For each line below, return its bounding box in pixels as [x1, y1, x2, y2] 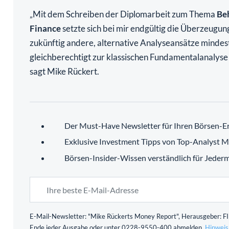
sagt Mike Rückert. [29, 65, 99, 77]
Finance [29, 22, 61, 34]
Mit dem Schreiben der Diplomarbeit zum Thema [32, 8, 217, 19]
